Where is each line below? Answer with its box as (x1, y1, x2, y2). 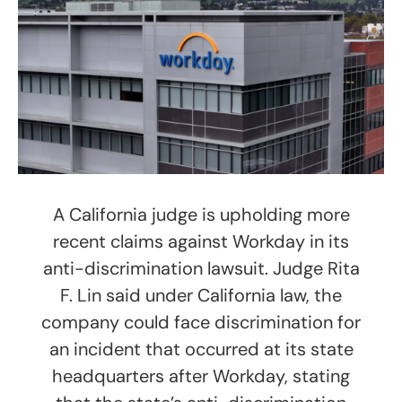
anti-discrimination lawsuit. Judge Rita (42, 257, 360, 281)
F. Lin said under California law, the (60, 284, 342, 308)
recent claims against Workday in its (53, 230, 349, 254)
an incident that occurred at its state (48, 337, 354, 362)
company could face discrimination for (41, 310, 361, 335)
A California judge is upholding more (52, 203, 350, 227)
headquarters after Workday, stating (52, 364, 350, 389)
